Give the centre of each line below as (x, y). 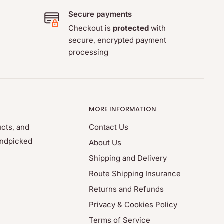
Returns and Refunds (126, 189)
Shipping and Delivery (128, 158)
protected (131, 28)
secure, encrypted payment (117, 40)
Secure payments (100, 14)
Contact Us (109, 127)
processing (88, 52)
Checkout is (89, 28)
